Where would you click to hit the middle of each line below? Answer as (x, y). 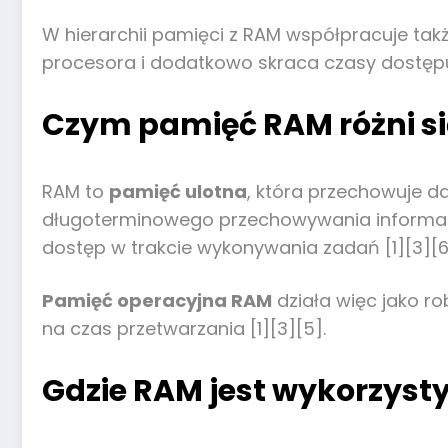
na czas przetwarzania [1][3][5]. (184, 329)
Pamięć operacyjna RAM (157, 301)
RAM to (75, 191)
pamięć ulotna (178, 191)
